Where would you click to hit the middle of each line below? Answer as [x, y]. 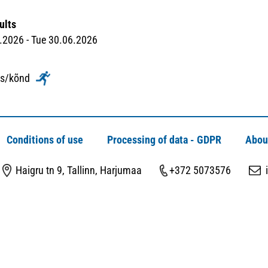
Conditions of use [45, 140]
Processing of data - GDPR [164, 140]
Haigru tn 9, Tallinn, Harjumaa [79, 170]
